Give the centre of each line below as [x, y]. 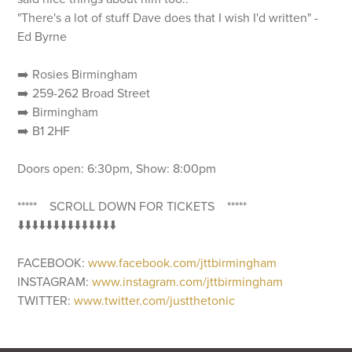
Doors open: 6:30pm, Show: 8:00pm [117, 169]
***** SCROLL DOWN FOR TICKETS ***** [132, 207]
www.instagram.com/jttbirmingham [188, 282]
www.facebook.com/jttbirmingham [183, 263]
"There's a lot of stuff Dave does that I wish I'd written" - [168, 18]
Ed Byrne [42, 37]
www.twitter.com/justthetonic [155, 301]
